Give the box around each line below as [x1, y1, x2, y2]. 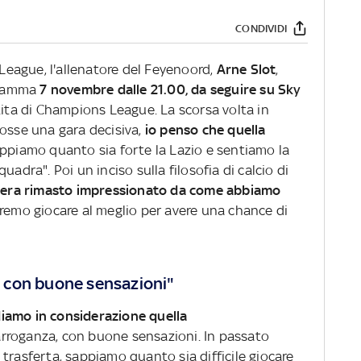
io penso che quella [144, 122, 266, 139]
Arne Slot [216, 61, 276, 78]
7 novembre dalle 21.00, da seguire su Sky [39, 81, 301, 98]
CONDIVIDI [235, 22, 287, 35]
